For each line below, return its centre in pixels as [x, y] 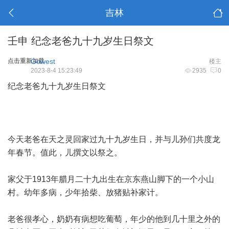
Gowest [43, 61]
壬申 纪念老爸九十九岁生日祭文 [81, 41]
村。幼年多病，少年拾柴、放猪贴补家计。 [94, 192]
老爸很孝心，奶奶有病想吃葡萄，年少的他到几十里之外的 [114, 219]
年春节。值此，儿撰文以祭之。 [73, 153]
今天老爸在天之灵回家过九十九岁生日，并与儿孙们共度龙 [114, 139]
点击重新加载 [26, 61]
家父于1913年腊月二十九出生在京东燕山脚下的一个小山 [111, 179]
